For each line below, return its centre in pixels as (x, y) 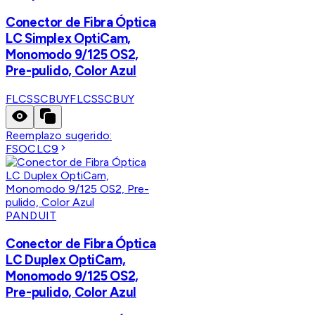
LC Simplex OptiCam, (68, 39)
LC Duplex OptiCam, (66, 259)
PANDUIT (31, 216)
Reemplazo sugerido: (59, 136)
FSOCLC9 (32, 149)
